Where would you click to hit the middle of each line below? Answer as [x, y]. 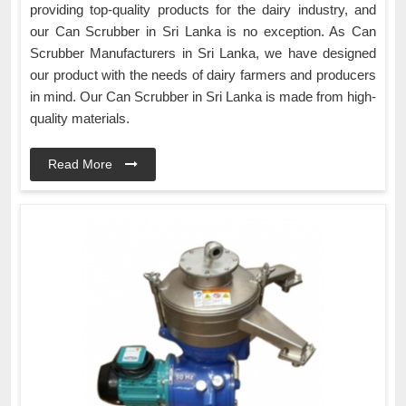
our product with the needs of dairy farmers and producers [203, 75]
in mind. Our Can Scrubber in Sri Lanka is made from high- [203, 97]
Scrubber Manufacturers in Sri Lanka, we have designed [203, 53]
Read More [82, 164]
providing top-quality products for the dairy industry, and [203, 10]
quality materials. [80, 119]
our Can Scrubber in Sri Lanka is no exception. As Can [203, 32]
